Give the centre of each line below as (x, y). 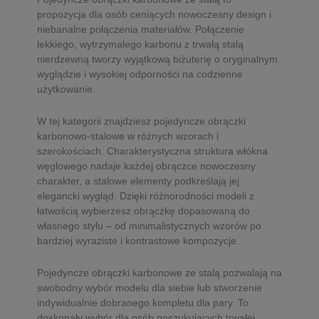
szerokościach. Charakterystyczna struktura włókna (152, 151)
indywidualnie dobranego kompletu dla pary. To (143, 303)
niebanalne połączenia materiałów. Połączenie (141, 29)
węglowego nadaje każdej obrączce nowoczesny (146, 166)
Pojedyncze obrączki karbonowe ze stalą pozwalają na (159, 273)
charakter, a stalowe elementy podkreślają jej (138, 181)
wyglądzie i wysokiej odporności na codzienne (140, 74)
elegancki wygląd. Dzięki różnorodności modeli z (146, 196)
